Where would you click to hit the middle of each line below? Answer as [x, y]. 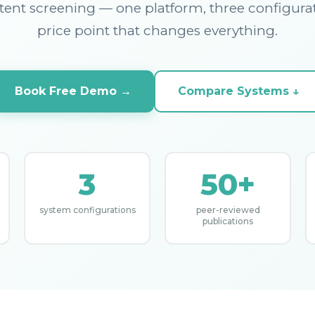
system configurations [87, 210]
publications [228, 221]
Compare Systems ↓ [238, 91]
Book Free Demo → [73, 91]
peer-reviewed [228, 210]
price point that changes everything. [157, 31]
